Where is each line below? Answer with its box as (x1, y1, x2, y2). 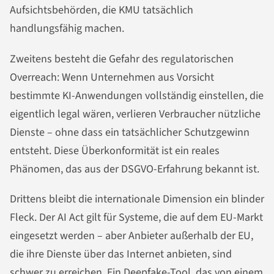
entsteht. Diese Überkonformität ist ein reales (10, 143, 220, 158)
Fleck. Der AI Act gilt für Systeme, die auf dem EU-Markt (10, 210, 263, 226)
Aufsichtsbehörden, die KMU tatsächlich (10, 2, 193, 18)
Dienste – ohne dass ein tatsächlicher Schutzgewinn (10, 124, 250, 140)
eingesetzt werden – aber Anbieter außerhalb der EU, (10, 228, 253, 244)
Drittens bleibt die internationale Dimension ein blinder (10, 191, 264, 207)
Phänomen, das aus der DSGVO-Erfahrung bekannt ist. (10, 161, 259, 177)
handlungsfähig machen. (10, 20, 124, 36)
